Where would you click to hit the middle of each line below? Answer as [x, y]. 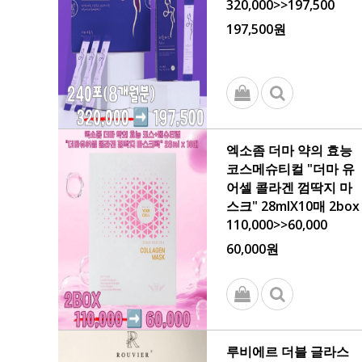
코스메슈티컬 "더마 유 [290, 169]
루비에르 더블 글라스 [288, 351]
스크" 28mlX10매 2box [293, 206]
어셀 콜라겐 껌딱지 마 [289, 187]
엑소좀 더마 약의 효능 [289, 150]
